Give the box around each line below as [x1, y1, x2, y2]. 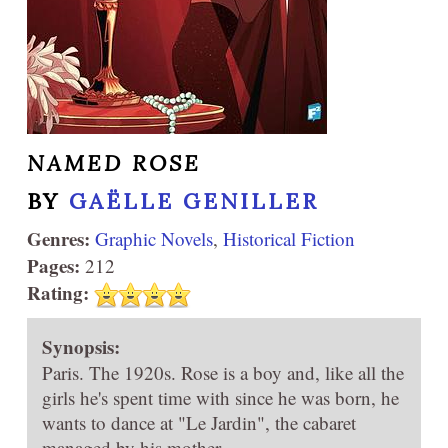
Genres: [27, 224, 90, 252]
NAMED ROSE [27, 148, 201, 177]
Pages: [27, 251, 80, 279]
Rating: [27, 278, 89, 306]
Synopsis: [42, 333, 120, 361]
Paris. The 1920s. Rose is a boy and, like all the [42, 360, 404, 386]
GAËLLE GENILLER [69, 186, 319, 215]
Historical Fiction [223, 225, 355, 251]
